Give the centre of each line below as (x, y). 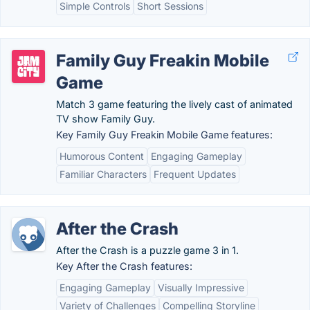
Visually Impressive (201, 288)
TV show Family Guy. (106, 119)
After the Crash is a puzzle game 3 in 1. (147, 250)
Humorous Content (102, 156)
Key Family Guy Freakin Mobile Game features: (164, 135)
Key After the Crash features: (124, 266)
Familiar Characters (103, 174)
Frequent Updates (195, 174)
